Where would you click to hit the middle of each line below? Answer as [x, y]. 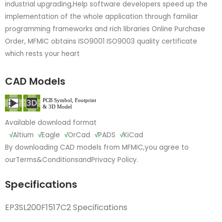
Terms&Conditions [47, 160]
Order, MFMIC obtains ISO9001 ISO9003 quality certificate [101, 41]
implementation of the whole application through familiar [102, 16]
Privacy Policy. [115, 160]
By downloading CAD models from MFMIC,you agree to [97, 148]
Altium [23, 135]
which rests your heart [42, 54]
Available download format [51, 123]
